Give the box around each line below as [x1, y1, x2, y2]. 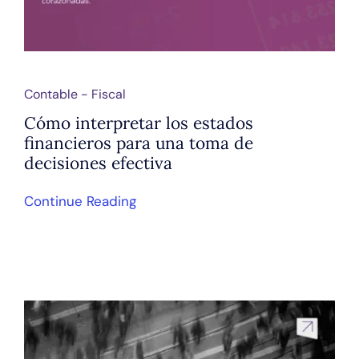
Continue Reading [23, 192, 136, 211]
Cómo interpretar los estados [23, 112, 253, 135]
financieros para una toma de [23, 132, 253, 155]
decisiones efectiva [23, 152, 172, 175]
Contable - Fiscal [23, 86, 126, 103]
